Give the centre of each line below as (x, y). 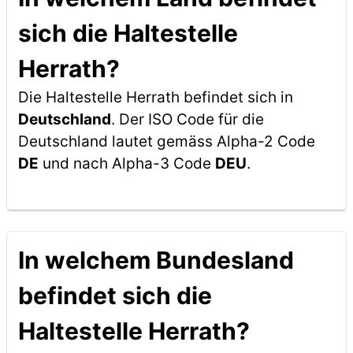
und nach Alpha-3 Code (126, 163)
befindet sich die (115, 295)
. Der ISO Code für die (187, 119)
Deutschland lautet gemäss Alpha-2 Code (166, 141)
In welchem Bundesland (156, 260)
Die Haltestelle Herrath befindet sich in (155, 97)
